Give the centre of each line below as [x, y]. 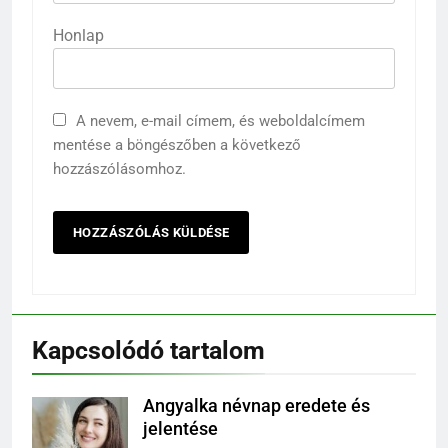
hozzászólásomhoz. [119, 169]
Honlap [78, 36]
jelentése [180, 429]
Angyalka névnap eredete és [256, 406]
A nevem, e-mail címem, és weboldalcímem [220, 121]
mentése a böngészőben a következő [177, 145]
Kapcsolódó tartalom [148, 351]
